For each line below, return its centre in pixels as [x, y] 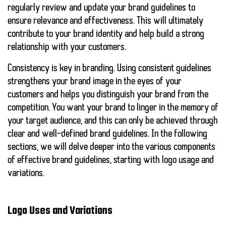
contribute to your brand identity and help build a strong [106, 35]
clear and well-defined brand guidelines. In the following [107, 134]
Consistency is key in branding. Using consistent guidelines [109, 69]
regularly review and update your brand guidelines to [101, 8]
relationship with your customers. [67, 48]
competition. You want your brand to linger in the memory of [113, 108]
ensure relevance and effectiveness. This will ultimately [105, 21]
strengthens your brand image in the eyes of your [95, 82]
